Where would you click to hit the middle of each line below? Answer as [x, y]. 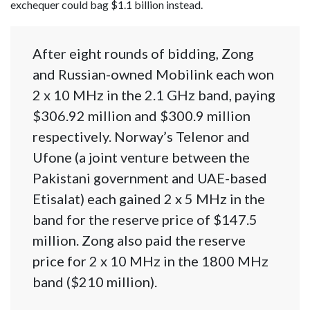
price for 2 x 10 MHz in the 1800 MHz [151, 261]
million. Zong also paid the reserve [139, 240]
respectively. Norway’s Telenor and [141, 137]
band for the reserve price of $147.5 [145, 220]
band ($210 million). [95, 282]
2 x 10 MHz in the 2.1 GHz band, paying [154, 95]
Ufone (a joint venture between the [141, 157]
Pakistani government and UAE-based [150, 178]
